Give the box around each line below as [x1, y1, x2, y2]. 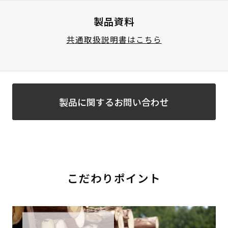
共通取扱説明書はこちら [66, 34, 162, 45]
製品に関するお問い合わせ [59, 95, 169, 108]
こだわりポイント [67, 170, 161, 186]
